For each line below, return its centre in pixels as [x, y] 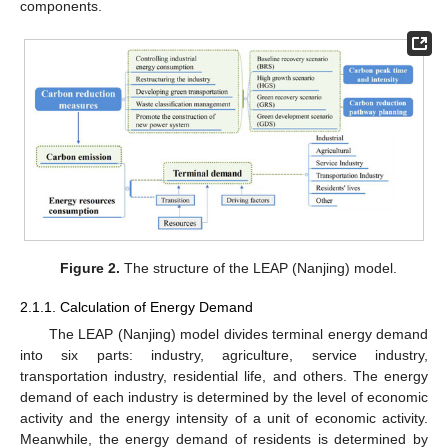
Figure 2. [89, 268]
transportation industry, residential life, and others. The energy [224, 375]
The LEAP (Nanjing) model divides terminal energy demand [238, 333]
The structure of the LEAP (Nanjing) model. [258, 268]
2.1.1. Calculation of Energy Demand [136, 306]
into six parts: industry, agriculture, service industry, [224, 354]
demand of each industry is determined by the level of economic [224, 396]
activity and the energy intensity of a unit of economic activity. [224, 417]
